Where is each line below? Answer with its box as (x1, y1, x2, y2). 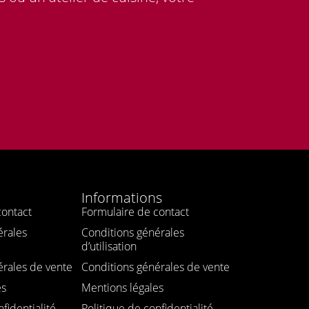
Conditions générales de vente (81, 259, 230, 275)
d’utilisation (81, 238, 137, 254)
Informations (81, 188, 162, 207)
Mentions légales (81, 279, 163, 295)
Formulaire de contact (81, 203, 189, 219)
